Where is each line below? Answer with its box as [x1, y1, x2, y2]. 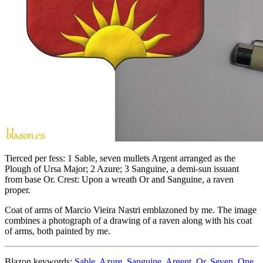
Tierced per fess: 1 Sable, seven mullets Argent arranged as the [5, 153, 235, 163]
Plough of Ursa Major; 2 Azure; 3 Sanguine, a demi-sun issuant [5, 163, 239, 174]
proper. [5, 184, 31, 195]
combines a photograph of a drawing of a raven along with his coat [5, 215, 252, 225]
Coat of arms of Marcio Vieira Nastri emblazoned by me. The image [5, 204, 257, 215]
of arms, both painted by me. [5, 225, 110, 236]
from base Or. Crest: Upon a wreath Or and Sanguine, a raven [5, 174, 234, 184]
